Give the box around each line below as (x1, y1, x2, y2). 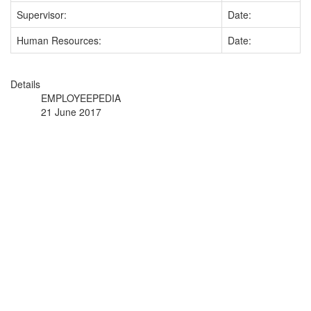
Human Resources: (17, 33, 101, 47)
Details (10, 77, 40, 91)
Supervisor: (17, 8, 67, 22)
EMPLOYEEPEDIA (41, 91, 121, 105)
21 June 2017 (41, 105, 101, 119)
